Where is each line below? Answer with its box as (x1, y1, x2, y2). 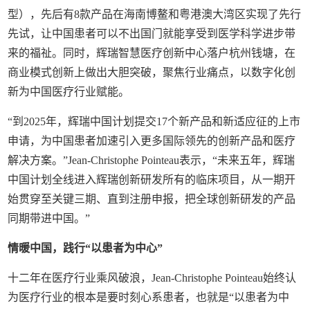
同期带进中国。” (8, 212, 91, 224)
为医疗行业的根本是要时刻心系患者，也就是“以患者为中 (8, 291, 290, 303)
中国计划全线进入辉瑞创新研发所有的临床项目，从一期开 (8, 173, 296, 185)
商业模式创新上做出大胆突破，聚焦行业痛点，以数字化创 (8, 66, 296, 78)
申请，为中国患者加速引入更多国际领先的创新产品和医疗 (8, 134, 296, 147)
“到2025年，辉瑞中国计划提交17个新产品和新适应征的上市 (8, 115, 301, 127)
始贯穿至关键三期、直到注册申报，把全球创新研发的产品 (8, 192, 296, 205)
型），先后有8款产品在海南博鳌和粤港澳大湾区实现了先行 (8, 8, 302, 20)
